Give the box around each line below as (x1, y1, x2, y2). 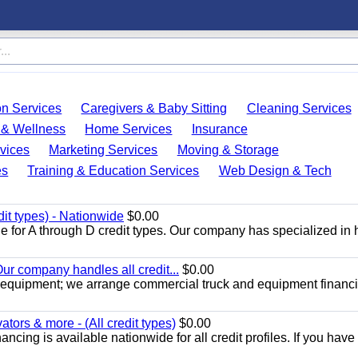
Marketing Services (49, 143, 158, 157)
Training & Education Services (27, 164, 200, 177)
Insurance (191, 122, 248, 136)
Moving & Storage (177, 143, 279, 157)
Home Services (85, 122, 173, 136)
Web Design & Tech (218, 164, 332, 177)
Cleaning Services (246, 101, 352, 115)
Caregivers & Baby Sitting (81, 101, 228, 115)
